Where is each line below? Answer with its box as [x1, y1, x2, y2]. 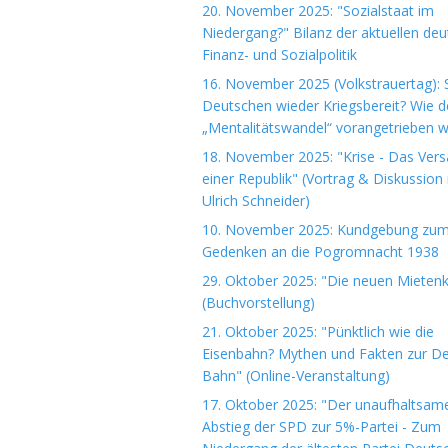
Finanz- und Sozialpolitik [202, 45, 357, 64]
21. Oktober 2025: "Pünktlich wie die [202, 322, 434, 341]
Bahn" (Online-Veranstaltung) [202, 366, 390, 385]
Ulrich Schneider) [202, 191, 310, 210]
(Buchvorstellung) [202, 293, 315, 312]
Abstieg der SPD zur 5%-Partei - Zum [202, 417, 441, 436]
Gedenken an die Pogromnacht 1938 [202, 242, 439, 261]
